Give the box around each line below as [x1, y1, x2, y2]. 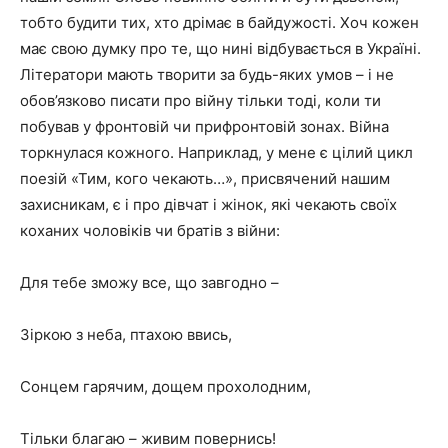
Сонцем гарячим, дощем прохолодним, [20, 377, 311, 396]
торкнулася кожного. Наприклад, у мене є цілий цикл [20, 143, 413, 162]
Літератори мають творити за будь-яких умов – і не [20, 65, 394, 84]
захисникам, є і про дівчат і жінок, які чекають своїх [20, 195, 397, 214]
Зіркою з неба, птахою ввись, [20, 325, 232, 344]
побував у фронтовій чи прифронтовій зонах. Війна [20, 117, 389, 136]
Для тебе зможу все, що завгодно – [20, 273, 279, 292]
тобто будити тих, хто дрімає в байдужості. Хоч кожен [20, 13, 419, 32]
